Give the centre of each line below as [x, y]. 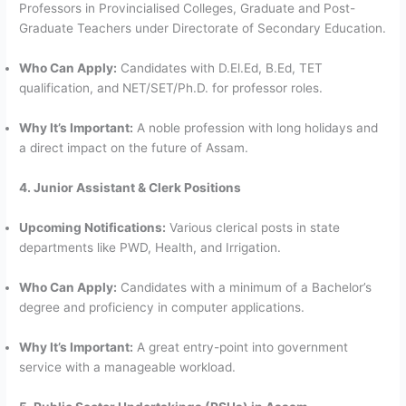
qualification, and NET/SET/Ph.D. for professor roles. [171, 88]
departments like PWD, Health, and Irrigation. [150, 247]
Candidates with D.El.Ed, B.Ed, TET [220, 68]
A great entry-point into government [241, 347]
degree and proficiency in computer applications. [162, 307]
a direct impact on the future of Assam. [134, 148]
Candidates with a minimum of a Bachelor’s [245, 287]
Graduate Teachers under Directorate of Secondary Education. [203, 29]
